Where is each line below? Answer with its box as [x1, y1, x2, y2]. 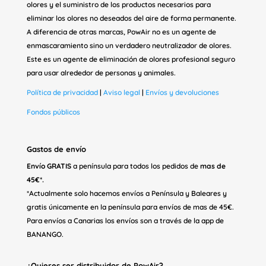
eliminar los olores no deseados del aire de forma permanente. [26, 14, 236, 23]
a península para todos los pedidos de [71, 161, 200, 170]
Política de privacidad [26, 88, 98, 97]
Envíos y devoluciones [145, 88, 219, 97]
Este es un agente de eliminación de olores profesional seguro [26, 55, 235, 64]
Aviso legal [103, 88, 140, 97]
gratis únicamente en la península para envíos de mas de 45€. [26, 202, 234, 211]
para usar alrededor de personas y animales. [26, 68, 176, 77]
